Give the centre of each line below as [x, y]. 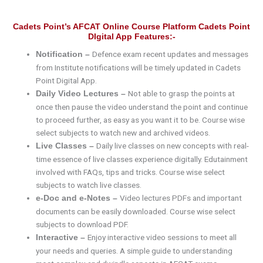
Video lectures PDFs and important [181, 198]
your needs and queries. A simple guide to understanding [134, 251]
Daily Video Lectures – [82, 94]
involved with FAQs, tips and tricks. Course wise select [131, 172]
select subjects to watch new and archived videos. [123, 133]
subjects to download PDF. [82, 225]
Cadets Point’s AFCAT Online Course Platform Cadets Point [131, 27]
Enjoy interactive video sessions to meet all [162, 237]
